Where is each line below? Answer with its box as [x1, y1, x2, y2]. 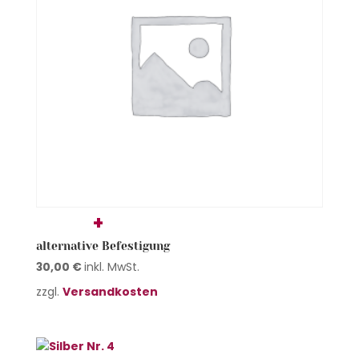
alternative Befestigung [35, 239, 170, 252]
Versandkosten [62, 283, 158, 300]
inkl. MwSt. [83, 258, 139, 275]
